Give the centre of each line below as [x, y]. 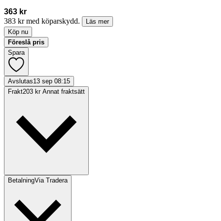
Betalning [21, 181]
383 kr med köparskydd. [43, 21]
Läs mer [97, 22]
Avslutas [20, 81]
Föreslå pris [26, 42]
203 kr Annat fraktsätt [54, 92]
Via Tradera [51, 181]
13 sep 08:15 [52, 81]
